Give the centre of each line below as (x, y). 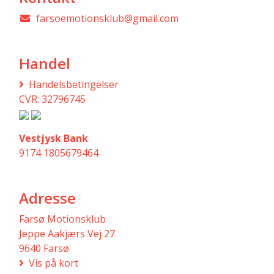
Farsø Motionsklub (62, 219)
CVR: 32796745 (52, 99)
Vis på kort (54, 263)
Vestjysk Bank (54, 138)
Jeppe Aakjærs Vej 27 (67, 234)
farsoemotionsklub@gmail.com (107, 18)
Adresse (47, 198)
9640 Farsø (44, 248)
